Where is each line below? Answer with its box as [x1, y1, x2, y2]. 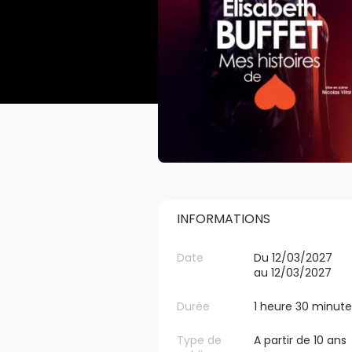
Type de [177, 332, 222, 348]
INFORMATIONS [177, 210, 270, 228]
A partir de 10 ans [253, 332, 346, 348]
